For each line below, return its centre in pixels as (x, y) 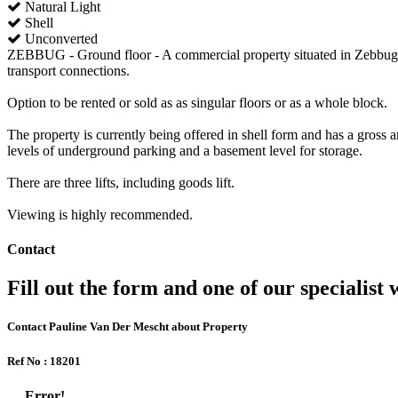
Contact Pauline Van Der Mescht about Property (127, 327)
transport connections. (68, 70)
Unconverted (60, 38)
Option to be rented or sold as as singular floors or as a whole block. (197, 102)
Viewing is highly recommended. (100, 214)
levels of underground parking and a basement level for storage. (185, 150)
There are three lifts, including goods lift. (121, 182)
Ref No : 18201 (44, 361)
